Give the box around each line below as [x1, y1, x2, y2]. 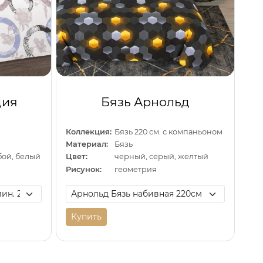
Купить [70, 211, 102, 222]
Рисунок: [65, 164, 102, 174]
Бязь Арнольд [100, 95, 190, 110]
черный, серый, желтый [114, 152, 209, 161]
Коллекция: [65, 127, 112, 136]
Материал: [65, 139, 108, 149]
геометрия [114, 164, 157, 174]
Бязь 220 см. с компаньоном [114, 127, 223, 136]
